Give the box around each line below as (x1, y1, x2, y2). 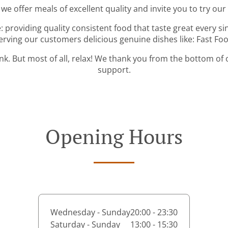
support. (97, 64, 131, 75)
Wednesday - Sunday (50, 207, 130, 218)
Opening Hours (45, 123, 183, 150)
